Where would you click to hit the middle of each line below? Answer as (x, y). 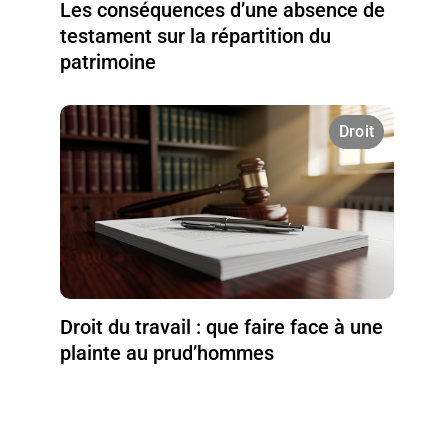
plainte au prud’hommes (167, 352)
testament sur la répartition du (196, 35)
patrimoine (108, 61)
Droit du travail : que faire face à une (222, 326)
